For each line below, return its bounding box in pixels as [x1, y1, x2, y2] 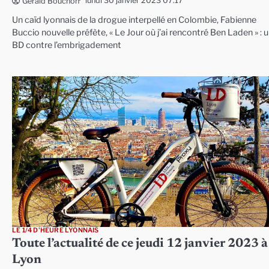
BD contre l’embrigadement [12, 39, 121, 50]
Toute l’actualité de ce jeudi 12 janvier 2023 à [12, 237, 268, 250]
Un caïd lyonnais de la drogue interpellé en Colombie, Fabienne [12, 14, 256, 25]
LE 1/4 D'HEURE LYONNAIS [12, 226, 99, 234]
